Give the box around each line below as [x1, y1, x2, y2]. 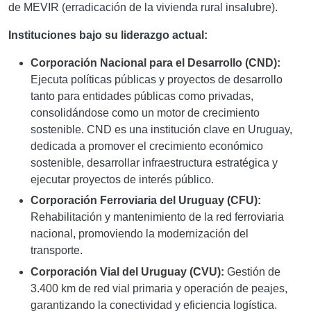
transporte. [31, 244, 83, 257]
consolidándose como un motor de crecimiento [31, 106, 260, 119]
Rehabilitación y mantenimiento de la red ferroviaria [31, 211, 284, 224]
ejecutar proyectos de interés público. [31, 173, 214, 185]
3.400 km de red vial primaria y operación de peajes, [31, 282, 287, 294]
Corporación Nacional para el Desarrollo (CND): [31, 56, 280, 69]
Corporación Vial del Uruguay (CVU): [31, 265, 224, 278]
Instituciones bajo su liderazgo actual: [8, 28, 208, 41]
